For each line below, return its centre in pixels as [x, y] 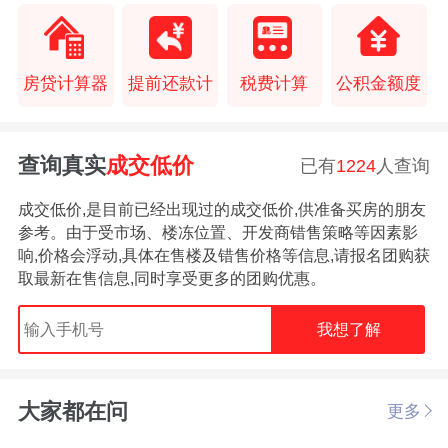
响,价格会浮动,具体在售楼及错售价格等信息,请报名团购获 [223, 256]
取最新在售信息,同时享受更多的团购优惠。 [171, 279]
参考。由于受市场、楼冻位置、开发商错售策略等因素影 [217, 233]
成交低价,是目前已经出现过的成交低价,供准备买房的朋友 [221, 210]
